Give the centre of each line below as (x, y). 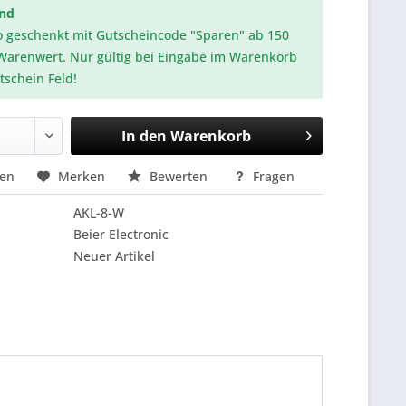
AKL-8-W (99, 213)
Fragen (272, 176)
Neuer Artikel (115, 256)
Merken (82, 176)
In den (144, 136)
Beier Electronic (121, 234)
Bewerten (179, 176)
